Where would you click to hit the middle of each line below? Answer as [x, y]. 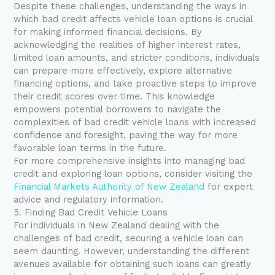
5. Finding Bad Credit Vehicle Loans [91, 213]
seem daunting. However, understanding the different [132, 251]
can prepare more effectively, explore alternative [123, 71]
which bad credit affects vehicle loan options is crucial [133, 19]
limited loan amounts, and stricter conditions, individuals [137, 58]
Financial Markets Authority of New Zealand [109, 187]
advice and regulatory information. [89, 200]
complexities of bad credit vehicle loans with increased [135, 122]
